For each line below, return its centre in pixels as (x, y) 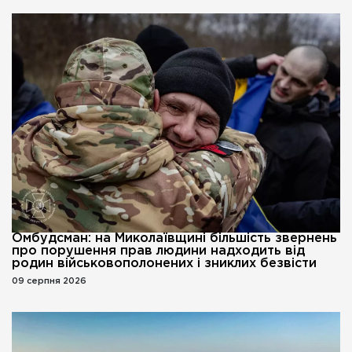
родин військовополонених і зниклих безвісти (164, 263)
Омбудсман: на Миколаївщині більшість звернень (174, 238)
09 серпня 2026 (49, 281)
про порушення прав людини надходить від (158, 251)
